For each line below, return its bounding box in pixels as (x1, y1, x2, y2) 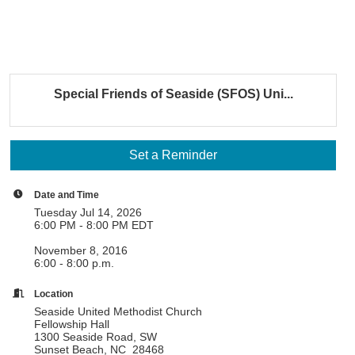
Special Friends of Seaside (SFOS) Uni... (53, 87, 293, 101)
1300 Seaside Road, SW (34, 330, 158, 343)
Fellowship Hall (34, 318, 110, 330)
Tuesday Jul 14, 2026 (34, 206, 143, 219)
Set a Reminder (129, 148, 218, 162)
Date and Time (34, 189, 100, 200)
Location (34, 288, 74, 299)
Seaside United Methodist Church (34, 305, 203, 318)
